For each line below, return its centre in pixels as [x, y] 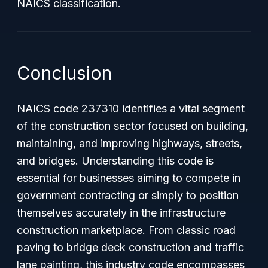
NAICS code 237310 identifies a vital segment [131, 109]
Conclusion [64, 73]
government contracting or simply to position [128, 195]
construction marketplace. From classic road [126, 230]
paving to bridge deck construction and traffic [130, 247]
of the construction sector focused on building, [133, 126]
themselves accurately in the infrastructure [121, 213]
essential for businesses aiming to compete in [129, 178]
